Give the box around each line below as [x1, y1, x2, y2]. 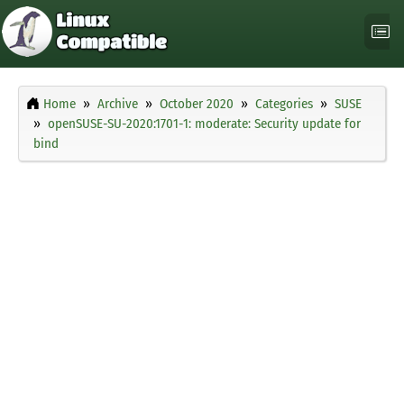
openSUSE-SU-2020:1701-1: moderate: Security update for [48, 115, 361, 133]
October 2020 [160, 96, 234, 113]
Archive [97, 96, 138, 113]
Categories [255, 96, 313, 113]
